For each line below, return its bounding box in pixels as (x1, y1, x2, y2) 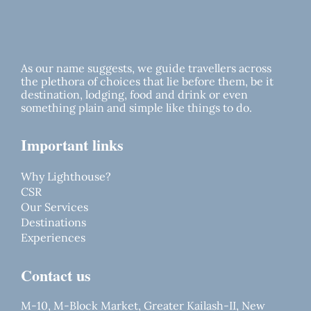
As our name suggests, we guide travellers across (21, 61, 271, 76)
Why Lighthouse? (21, 169, 111, 184)
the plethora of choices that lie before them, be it (21, 74, 274, 89)
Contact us (21, 264, 91, 287)
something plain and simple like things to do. (21, 101, 252, 115)
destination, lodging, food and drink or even (21, 87, 248, 102)
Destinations (21, 215, 86, 230)
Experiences (21, 230, 85, 245)
